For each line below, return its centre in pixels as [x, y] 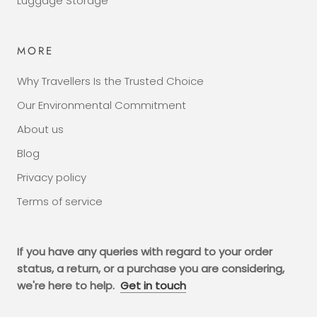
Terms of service [60, 201]
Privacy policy [52, 177]
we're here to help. [69, 286]
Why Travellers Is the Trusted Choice [110, 81]
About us [40, 129]
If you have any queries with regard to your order [145, 252]
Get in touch [153, 286]
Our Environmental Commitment [102, 105]
